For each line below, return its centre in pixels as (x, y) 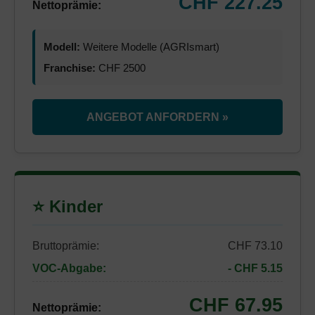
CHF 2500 (121, 68)
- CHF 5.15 (255, 268)
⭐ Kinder (67, 206)
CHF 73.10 (255, 246)
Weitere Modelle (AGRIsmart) (150, 47)
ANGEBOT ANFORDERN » (157, 117)
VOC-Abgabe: (69, 268)
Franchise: (70, 68)
